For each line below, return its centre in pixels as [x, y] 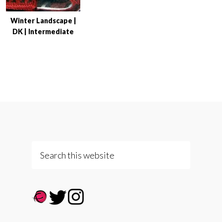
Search [44, 148]
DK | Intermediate [43, 31]
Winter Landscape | [43, 21]
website [47, 176]
